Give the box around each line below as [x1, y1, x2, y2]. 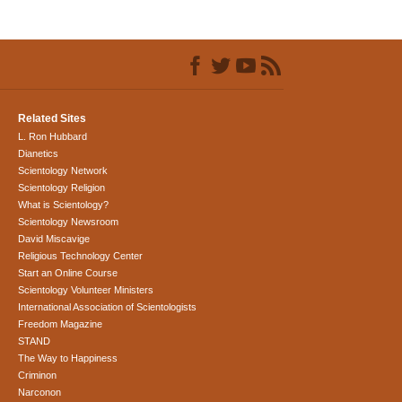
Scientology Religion [18, 182, 106, 194]
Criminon [18, 370, 57, 381]
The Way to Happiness [18, 353, 118, 364]
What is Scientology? [18, 199, 109, 211]
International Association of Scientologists [18, 301, 197, 313]
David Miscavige [18, 233, 91, 245]
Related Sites [18, 112, 87, 126]
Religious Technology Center [18, 250, 144, 262]
